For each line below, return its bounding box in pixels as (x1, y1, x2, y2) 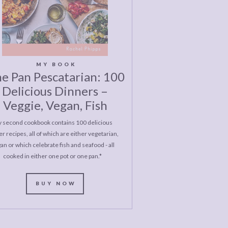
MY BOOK (36, 61, 76, 68)
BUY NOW (36, 180, 76, 187)
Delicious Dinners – (2, 83, 108, 99)
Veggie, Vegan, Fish (3, 98, 107, 113)
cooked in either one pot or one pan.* (3, 152, 102, 160)
